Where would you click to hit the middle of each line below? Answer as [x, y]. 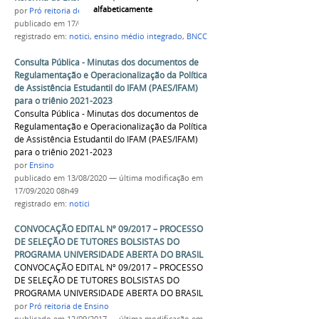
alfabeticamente [123, 9]
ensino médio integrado [138, 36]
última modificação [154, 178]
